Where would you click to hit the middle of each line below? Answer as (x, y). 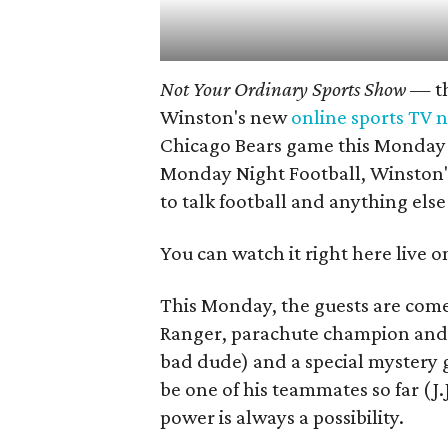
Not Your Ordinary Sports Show (283, 89)
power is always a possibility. (282, 417)
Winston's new (225, 117)
